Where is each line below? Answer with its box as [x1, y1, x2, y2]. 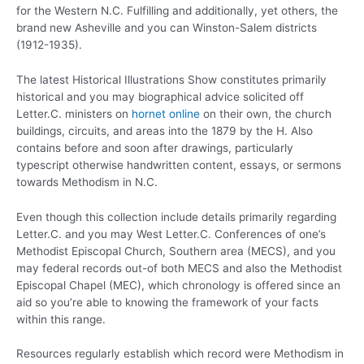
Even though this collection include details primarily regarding [16, 210, 336, 223]
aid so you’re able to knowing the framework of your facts [16, 295, 318, 309]
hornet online [132, 106, 200, 120]
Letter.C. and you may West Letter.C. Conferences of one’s [16, 227, 326, 240]
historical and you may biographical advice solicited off [16, 89, 304, 103]
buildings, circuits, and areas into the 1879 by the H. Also [16, 123, 313, 137]
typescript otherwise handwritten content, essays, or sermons [16, 158, 341, 171]
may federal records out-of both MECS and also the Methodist [16, 261, 342, 275]
